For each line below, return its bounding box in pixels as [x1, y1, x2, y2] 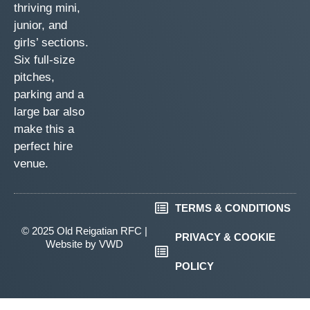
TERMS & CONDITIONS [174, 201, 291, 214]
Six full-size [14, 53, 75, 67]
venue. [14, 157, 48, 171]
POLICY [174, 259, 214, 272]
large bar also [14, 105, 84, 119]
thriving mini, [14, 1, 80, 15]
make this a [14, 122, 74, 136]
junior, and [14, 19, 67, 33]
